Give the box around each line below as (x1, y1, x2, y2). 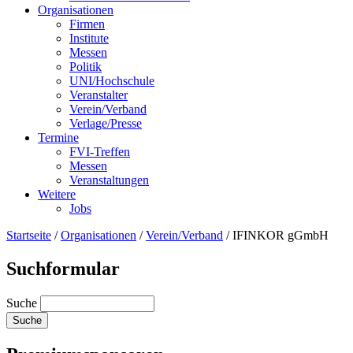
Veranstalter (69, 88, 128, 102)
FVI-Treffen (69, 145, 130, 158)
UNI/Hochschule (69, 74, 154, 87)
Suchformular (6, 258, 120, 279)
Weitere (38, 188, 76, 201)
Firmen (69, 17, 105, 31)
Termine (38, 131, 79, 144)
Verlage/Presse (69, 117, 142, 130)
